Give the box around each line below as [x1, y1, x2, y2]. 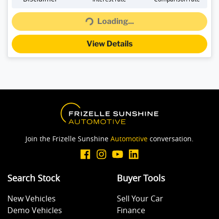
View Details [87, 39, 132, 48]
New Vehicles [7, 193, 56, 204]
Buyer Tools [117, 173, 165, 184]
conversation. [148, 133, 194, 143]
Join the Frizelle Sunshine [25, 133, 110, 143]
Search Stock [7, 173, 60, 184]
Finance [117, 205, 145, 216]
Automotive [110, 133, 148, 143]
